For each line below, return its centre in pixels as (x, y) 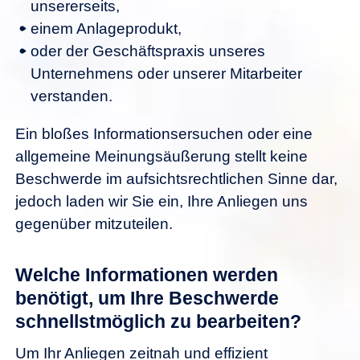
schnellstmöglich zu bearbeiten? (158, 321)
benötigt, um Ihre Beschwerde (147, 298)
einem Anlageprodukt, (108, 29)
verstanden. (72, 96)
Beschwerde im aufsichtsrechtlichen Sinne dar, (176, 179)
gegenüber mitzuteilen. (94, 224)
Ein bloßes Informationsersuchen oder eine (164, 134)
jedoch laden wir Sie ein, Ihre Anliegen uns (162, 202)
